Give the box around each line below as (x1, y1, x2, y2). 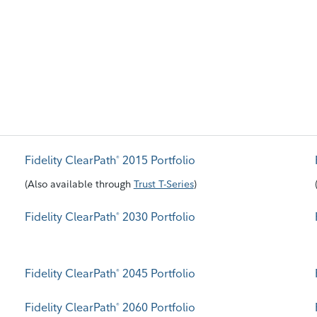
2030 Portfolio (119, 209, 195, 224)
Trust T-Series (133, 178, 194, 190)
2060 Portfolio (119, 300, 195, 314)
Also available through (27, 178, 131, 190)
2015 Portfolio (119, 153, 195, 167)
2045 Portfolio (119, 266, 195, 280)
